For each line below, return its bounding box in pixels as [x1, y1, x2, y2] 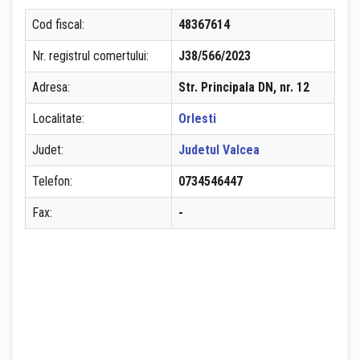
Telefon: [32, 174, 72, 189]
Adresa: [32, 80, 70, 95]
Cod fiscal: [32, 17, 84, 32]
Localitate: [32, 111, 84, 126]
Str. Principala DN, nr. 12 [178, 80, 309, 95]
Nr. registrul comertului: [32, 48, 149, 63]
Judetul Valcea [178, 142, 260, 157]
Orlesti [178, 111, 216, 126]
